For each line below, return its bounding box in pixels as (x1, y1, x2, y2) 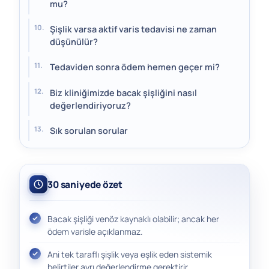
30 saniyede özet (47, 177, 122, 191)
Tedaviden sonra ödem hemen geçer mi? (50, 61, 220, 73)
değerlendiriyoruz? (50, 99, 131, 111)
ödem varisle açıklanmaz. (47, 225, 143, 237)
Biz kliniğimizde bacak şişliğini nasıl (50, 86, 197, 98)
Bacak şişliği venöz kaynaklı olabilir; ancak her (47, 213, 219, 225)
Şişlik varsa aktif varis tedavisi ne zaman (50, 23, 217, 35)
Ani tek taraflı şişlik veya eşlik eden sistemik (47, 248, 212, 260)
